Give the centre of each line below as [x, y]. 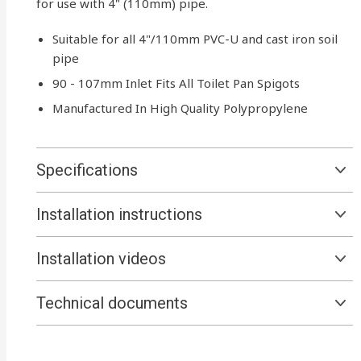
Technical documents [112, 303]
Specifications [87, 170]
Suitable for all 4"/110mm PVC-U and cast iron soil [195, 39]
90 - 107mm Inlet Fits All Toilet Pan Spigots [176, 83]
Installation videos [101, 259]
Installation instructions [119, 214]
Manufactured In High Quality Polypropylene [180, 108]
